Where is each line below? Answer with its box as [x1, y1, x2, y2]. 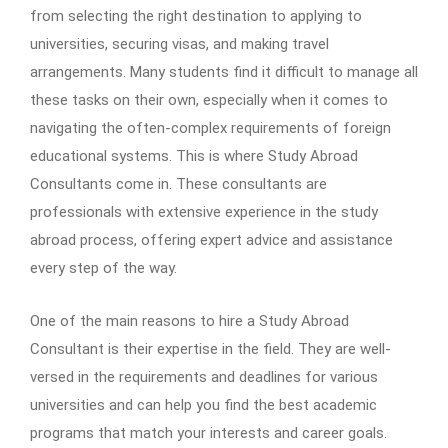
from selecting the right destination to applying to [30, 7, 362, 26]
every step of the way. [30, 259, 177, 278]
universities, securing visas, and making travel [30, 35, 329, 54]
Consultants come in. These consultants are [30, 175, 327, 194]
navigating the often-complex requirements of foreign [30, 119, 391, 138]
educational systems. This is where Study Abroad [30, 147, 358, 166]
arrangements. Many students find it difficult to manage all [30, 63, 418, 82]
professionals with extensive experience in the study [30, 203, 378, 222]
